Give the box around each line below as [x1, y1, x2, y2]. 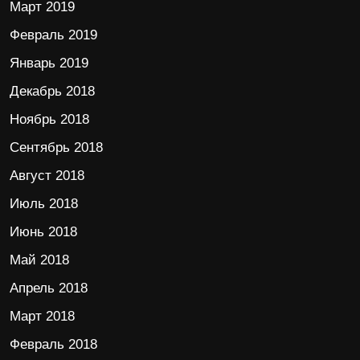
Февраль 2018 [10, 337, 97, 353]
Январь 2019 [10, 55, 88, 72]
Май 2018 [10, 252, 69, 268]
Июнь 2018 [10, 224, 77, 240]
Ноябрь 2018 [10, 112, 89, 128]
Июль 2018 [10, 196, 78, 212]
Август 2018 [10, 168, 84, 184]
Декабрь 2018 [10, 84, 95, 100]
